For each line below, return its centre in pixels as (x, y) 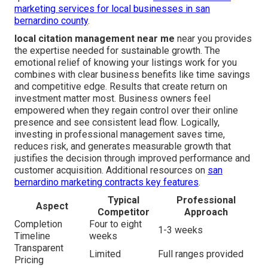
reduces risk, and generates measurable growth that (123, 146)
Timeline (32, 236)
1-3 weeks (180, 230)
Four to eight (115, 224)
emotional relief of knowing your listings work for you (126, 62)
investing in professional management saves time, (120, 134)
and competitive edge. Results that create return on (121, 86)
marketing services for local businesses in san (112, 8)
